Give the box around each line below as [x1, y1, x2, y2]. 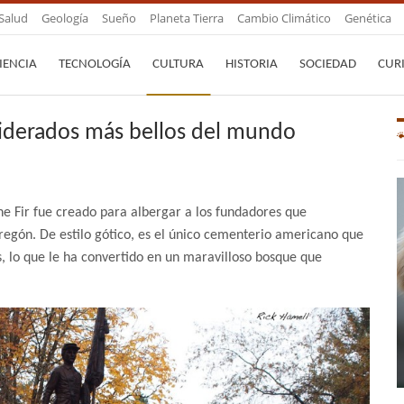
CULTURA [152, 58, 204, 71]
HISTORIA [225, 58, 278, 71]
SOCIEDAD [299, 58, 356, 71]
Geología [41, 10, 88, 26]
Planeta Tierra [150, 10, 224, 26]
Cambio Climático [237, 10, 331, 26]
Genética [344, 10, 391, 26]
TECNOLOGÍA [59, 58, 131, 71]
